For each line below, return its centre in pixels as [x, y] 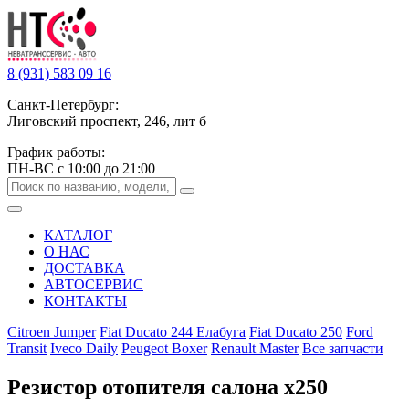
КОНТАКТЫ [85, 301]
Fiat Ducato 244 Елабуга [173, 332]
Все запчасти [343, 348]
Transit [27, 348]
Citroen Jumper [52, 332]
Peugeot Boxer [164, 348]
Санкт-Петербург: [63, 105]
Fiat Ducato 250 [296, 332]
